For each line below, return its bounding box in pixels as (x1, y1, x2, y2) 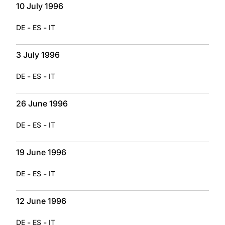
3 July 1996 (16, 49, 60, 60)
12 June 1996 (16, 195, 66, 206)
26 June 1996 (16, 98, 68, 108)
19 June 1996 (16, 147, 66, 157)
